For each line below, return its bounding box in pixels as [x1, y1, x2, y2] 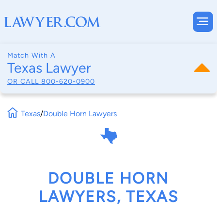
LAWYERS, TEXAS [38, 187, 179, 206]
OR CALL [7, 77, 41, 86]
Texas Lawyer [7, 60, 91, 76]
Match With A [7, 51, 56, 60]
